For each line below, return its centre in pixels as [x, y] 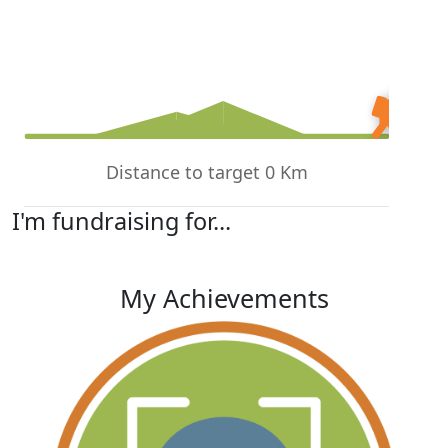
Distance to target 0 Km [206, 172]
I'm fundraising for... [121, 221]
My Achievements [224, 298]
